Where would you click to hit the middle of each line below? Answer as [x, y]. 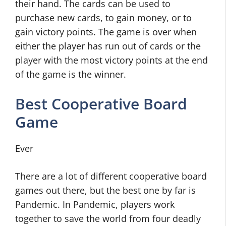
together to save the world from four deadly [108, 219]
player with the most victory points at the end [111, 60]
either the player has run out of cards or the [108, 46]
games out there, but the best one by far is [105, 190]
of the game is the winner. [71, 74]
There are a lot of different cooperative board [111, 176]
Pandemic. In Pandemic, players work [95, 205]
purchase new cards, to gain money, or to [103, 18]
